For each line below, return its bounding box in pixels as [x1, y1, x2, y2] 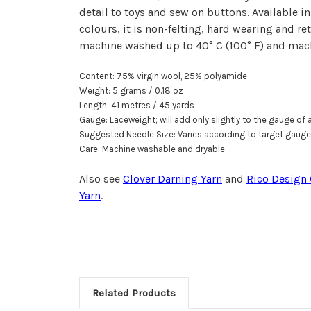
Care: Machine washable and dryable [79, 143, 225, 154]
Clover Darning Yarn [123, 171, 222, 185]
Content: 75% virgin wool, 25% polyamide [79, 70, 247, 81]
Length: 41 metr [79, 99, 141, 110]
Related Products [92, 286, 176, 299]
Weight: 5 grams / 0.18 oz [79, 85, 183, 96]
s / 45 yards [146, 99, 194, 110]
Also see [79, 171, 123, 185]
